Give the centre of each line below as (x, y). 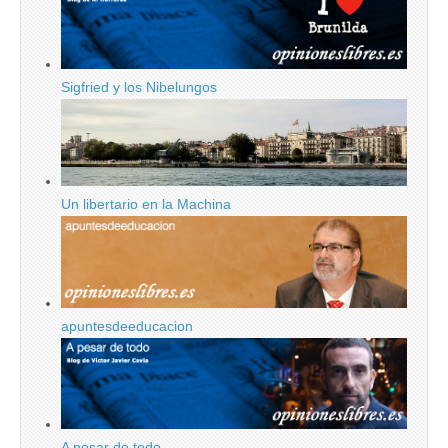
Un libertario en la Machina (146, 203)
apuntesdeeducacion (127, 326)
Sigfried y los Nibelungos (139, 86)
